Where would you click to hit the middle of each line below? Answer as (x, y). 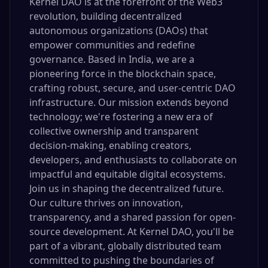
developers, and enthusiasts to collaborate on (133, 160)
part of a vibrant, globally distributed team (125, 246)
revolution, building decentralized (106, 16)
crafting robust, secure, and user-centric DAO (133, 88)
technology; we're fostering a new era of (121, 117)
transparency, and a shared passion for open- (133, 217)
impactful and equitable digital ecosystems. (127, 174)
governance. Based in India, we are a (112, 59)
